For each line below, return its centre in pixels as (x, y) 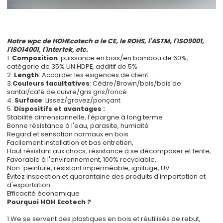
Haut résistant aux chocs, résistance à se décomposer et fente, (109, 151)
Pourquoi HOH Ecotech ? (49, 202)
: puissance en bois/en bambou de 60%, (123, 58)
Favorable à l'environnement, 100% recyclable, (82, 159)
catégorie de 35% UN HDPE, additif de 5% (72, 66)
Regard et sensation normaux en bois (68, 134)
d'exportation (29, 185)
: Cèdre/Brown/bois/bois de (136, 83)
